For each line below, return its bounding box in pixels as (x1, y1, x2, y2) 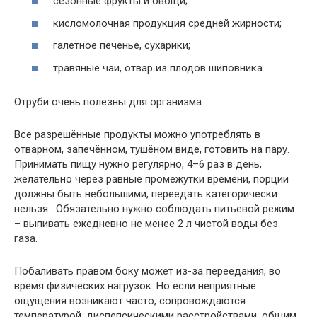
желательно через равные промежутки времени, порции (14, 172, 289, 185)
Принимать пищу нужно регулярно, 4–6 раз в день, (14, 157, 262, 171)
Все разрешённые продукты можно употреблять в (14, 127, 260, 141)
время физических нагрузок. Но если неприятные (14, 279, 256, 292)
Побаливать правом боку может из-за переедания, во (14, 264, 281, 277)
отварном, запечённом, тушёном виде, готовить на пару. (14, 142, 289, 156)
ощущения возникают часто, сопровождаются (14, 294, 246, 307)
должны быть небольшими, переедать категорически (14, 187, 277, 200)
